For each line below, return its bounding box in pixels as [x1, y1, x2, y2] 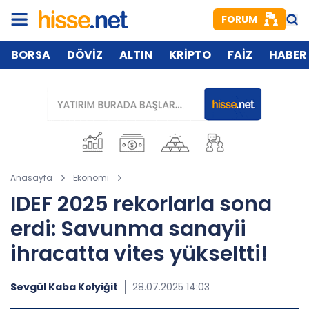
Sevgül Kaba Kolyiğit [10, 280, 118, 294]
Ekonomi [73, 172, 109, 183]
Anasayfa [10, 172, 52, 183]
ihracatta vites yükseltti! [10, 239, 268, 268]
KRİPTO [169, 47, 211, 63]
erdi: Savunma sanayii [10, 215, 246, 243]
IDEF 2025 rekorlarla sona [10, 190, 272, 219]
